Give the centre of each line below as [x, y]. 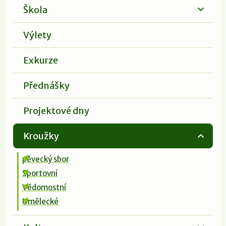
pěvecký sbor [46, 159]
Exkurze [41, 60]
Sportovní [40, 173]
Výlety [37, 35]
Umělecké [40, 201]
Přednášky [46, 85]
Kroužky [41, 136]
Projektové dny [56, 110]
